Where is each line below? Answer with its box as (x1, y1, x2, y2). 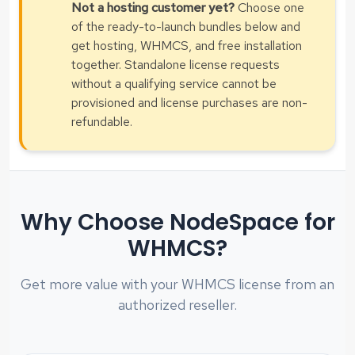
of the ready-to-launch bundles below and (71, 17, 300, 35)
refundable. (71, 113, 132, 130)
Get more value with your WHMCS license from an (21, 274, 334, 293)
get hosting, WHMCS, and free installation (71, 36, 302, 54)
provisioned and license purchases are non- (71, 94, 307, 111)
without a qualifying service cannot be (71, 74, 277, 92)
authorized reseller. (118, 295, 237, 314)
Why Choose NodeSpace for (20, 206, 335, 238)
